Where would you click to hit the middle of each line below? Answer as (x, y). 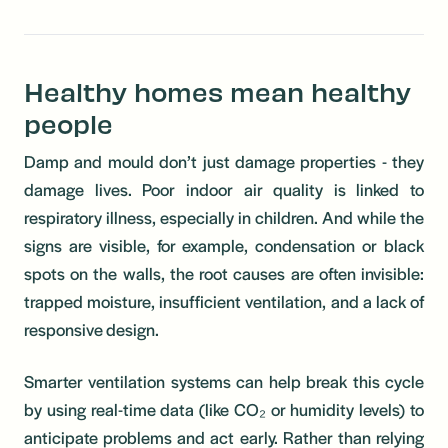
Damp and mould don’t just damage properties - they (224, 160)
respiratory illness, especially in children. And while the (224, 216)
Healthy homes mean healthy (217, 90)
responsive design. (91, 328)
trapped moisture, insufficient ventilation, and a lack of (224, 300)
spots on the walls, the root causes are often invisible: (224, 272)
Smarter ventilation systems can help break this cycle (224, 380)
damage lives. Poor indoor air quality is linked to (224, 188)
